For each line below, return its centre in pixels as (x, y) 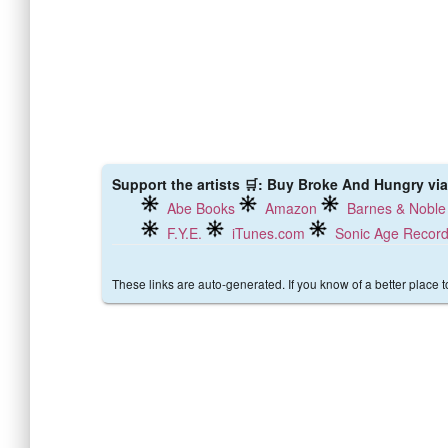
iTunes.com (268, 233)
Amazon (291, 208)
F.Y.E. (184, 233)
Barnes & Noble (396, 208)
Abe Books (201, 208)
